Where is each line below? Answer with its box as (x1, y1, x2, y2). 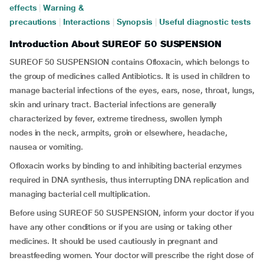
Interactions (63, 17, 111, 27)
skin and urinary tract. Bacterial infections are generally (9, 100, 217, 109)
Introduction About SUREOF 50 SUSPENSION (9, 38, 222, 49)
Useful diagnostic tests (159, 17, 251, 27)
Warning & (43, 3, 84, 12)
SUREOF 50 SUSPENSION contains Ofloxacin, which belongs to (9, 57, 249, 67)
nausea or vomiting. (9, 142, 83, 151)
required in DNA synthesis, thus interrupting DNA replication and (9, 175, 249, 184)
